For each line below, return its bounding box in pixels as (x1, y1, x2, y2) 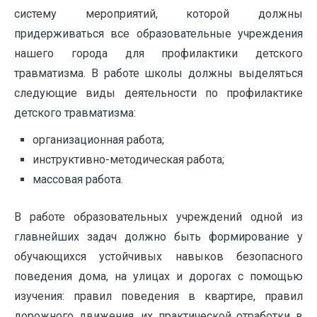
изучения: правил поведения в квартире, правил (14, 289, 303, 304)
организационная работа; (32, 132, 164, 146)
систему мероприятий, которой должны (14, 6, 303, 21)
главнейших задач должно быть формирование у (14, 230, 303, 244)
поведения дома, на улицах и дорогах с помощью (14, 270, 303, 284)
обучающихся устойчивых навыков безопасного (14, 250, 303, 264)
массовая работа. (32, 172, 123, 186)
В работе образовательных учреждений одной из (14, 210, 303, 224)
